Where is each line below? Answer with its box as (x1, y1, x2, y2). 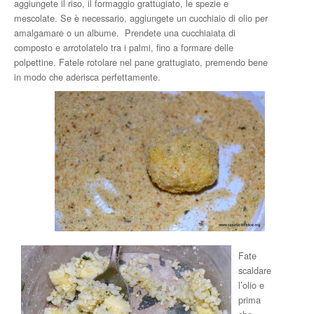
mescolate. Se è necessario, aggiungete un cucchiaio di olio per (14, 11, 268, 25)
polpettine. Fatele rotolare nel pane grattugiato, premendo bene (14, 55, 268, 69)
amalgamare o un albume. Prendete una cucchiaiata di (14, 26, 235, 39)
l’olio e (238, 278, 264, 292)
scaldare (238, 264, 271, 277)
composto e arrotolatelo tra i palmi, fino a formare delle (14, 41, 233, 54)
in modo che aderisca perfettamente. (14, 70, 161, 83)
